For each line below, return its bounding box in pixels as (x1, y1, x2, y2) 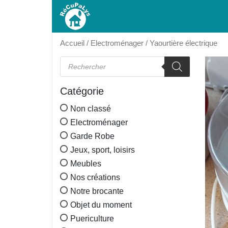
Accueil (60, 39, 84, 47)
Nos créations (70, 173, 120, 182)
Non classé (70, 104, 111, 113)
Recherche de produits (60, 55, 141, 64)
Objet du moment (70, 200, 132, 209)
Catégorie (60, 85, 104, 97)
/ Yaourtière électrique (144, 39, 217, 47)
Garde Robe (70, 131, 115, 140)
